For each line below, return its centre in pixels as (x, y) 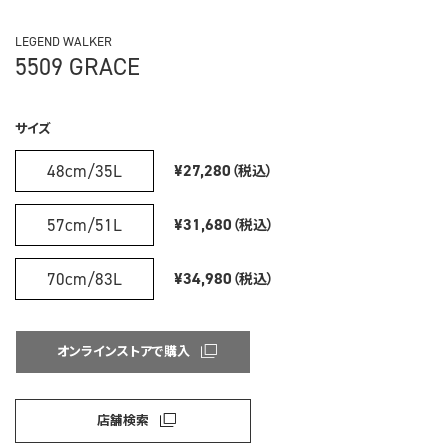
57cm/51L (84, 224)
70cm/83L (84, 278)
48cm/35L (84, 170)
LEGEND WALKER (63, 41)
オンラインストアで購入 (123, 350)
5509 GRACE (77, 67)
